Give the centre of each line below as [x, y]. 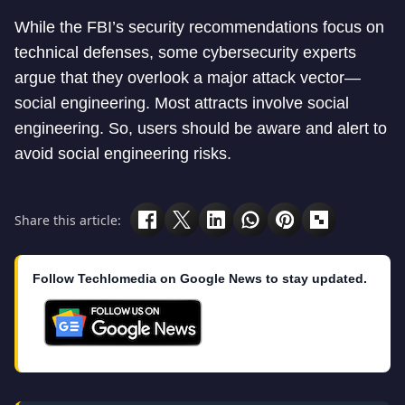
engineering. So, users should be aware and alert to [201, 128]
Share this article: [68, 220]
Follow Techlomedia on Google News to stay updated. [200, 278]
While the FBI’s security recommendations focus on [199, 27]
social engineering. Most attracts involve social [182, 103]
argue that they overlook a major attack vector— [188, 78]
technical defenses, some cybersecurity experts [185, 52]
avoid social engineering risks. [123, 154]
